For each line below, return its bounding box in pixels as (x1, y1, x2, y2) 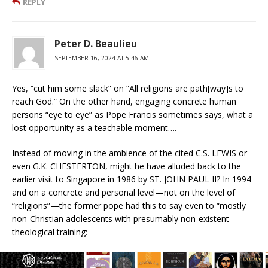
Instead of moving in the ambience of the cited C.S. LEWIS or (12, 147, 247, 159)
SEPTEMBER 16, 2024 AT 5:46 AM (54, 53, 149, 62)
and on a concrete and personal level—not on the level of (12, 186, 235, 198)
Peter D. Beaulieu (54, 36, 137, 50)
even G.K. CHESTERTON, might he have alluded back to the (12, 160, 241, 172)
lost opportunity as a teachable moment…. (12, 121, 176, 133)
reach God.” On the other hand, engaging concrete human (12, 95, 236, 107)
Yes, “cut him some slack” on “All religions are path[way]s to (12, 82, 243, 94)
